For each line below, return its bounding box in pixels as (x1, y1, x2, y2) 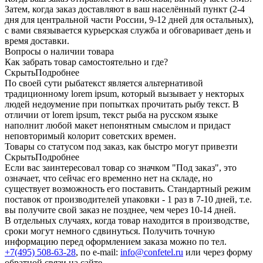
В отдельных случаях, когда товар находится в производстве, (5, 215, 249, 225)
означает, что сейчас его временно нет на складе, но (5, 173, 213, 183)
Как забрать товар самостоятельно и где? (5, 56, 168, 67)
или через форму (183, 247, 252, 257)
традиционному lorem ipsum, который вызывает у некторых (5, 88, 244, 99)
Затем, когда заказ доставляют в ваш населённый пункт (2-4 (5, 4, 245, 14)
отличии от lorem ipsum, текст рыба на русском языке (5, 109, 218, 120)
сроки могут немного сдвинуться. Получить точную (5, 225, 215, 236)
